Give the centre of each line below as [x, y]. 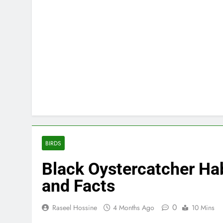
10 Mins [203, 207]
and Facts [78, 185]
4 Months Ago [134, 207]
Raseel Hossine [75, 207]
